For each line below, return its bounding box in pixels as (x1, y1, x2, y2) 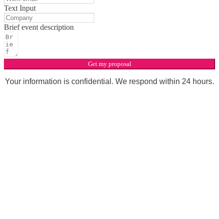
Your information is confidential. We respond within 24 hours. (5, 77, 214, 86)
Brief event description (4, 22, 74, 31)
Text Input (4, 3, 36, 12)
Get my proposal (88, 60, 131, 67)
